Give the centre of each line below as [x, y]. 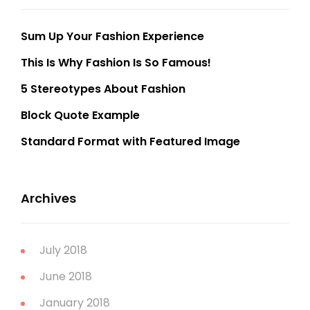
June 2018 [66, 276]
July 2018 [63, 250]
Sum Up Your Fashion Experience [112, 36]
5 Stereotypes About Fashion [103, 89]
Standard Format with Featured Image [130, 142]
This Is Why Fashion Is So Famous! [116, 63]
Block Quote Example [80, 115]
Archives [48, 198]
